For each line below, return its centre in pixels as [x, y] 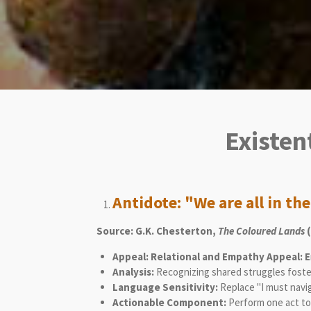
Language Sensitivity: [166, 287]
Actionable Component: [170, 302]
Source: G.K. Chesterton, [157, 230]
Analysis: [134, 271]
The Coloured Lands [261, 230]
